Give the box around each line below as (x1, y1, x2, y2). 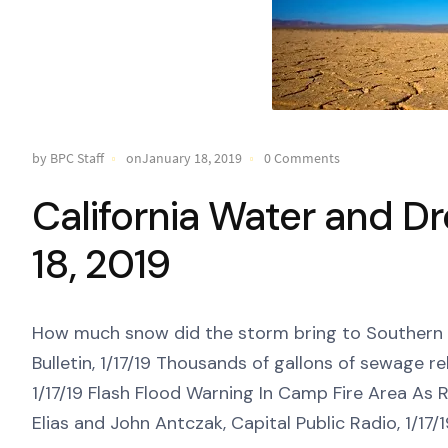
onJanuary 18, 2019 (126, 149, 242, 168)
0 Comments (264, 149, 340, 168)
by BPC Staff (32, 149, 104, 168)
